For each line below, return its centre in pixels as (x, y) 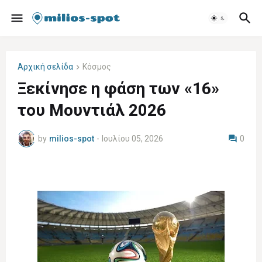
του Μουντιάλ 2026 (92, 111)
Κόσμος (97, 67)
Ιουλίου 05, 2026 (132, 138)
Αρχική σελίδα (45, 67)
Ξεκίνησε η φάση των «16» (118, 89)
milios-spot (72, 138)
